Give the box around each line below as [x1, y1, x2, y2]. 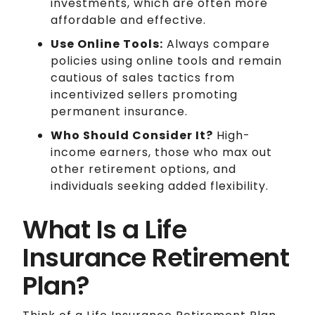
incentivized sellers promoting [51, 86, 238, 103]
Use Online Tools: [51, 35, 163, 52]
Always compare [163, 35, 270, 52]
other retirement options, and [51, 160, 236, 177]
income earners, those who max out [51, 143, 272, 160]
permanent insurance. [51, 103, 188, 120]
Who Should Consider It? [51, 127, 213, 143]
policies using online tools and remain [51, 52, 282, 69]
